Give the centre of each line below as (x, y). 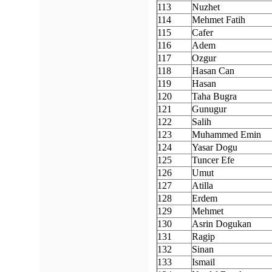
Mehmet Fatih (219, 20)
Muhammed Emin (226, 134)
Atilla (202, 185)
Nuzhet (206, 7)
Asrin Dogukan (222, 224)
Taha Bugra (214, 96)
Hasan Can (213, 71)
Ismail (203, 262)
